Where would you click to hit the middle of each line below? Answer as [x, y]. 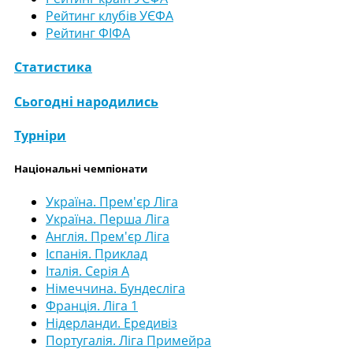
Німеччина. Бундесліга [115, 289]
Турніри [40, 135]
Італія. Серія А [87, 271]
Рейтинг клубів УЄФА [110, 15]
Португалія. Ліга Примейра [128, 341]
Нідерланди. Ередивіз [111, 323]
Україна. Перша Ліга [108, 219]
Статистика [53, 67]
